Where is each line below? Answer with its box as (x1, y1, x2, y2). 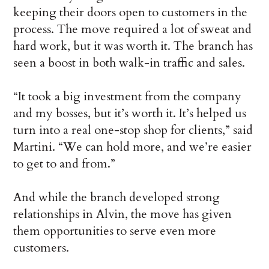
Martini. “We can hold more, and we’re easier (13, 139, 252, 156)
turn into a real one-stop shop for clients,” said (13, 122, 253, 139)
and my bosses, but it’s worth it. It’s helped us (13, 105, 247, 122)
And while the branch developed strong (13, 189, 220, 206)
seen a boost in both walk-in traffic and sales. (13, 55, 246, 71)
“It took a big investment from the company (13, 88, 242, 105)
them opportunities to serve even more (13, 223, 217, 240)
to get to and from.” (13, 156, 116, 172)
